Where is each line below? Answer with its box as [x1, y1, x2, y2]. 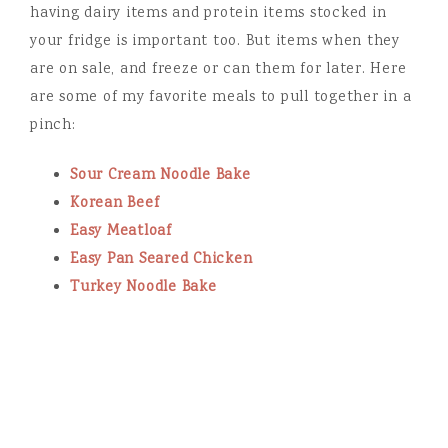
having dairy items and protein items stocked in [30, 3, 387, 25]
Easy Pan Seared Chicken [70, 249, 253, 271]
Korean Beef [70, 193, 160, 215]
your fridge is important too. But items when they [30, 31, 400, 53]
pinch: [30, 115, 76, 137]
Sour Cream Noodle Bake [70, 165, 251, 187]
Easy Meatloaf [70, 221, 172, 243]
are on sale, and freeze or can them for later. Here [30, 59, 407, 81]
